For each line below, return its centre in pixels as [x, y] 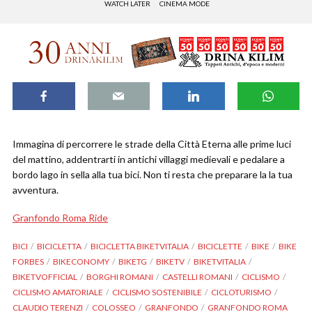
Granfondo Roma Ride [60, 218]
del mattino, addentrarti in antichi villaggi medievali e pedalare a [149, 159]
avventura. [36, 190]
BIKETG [133, 262]
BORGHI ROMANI [120, 277]
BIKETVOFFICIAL [45, 277]
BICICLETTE [220, 247]
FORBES [28, 262]
